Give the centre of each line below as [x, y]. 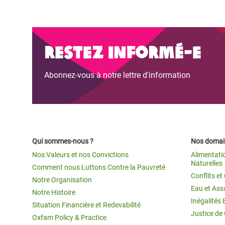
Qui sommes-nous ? [63, 141]
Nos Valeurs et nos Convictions [80, 154]
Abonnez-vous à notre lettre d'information [117, 75]
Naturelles [207, 163]
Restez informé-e [123, 51]
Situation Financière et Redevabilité [86, 205]
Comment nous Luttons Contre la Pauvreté [99, 167]
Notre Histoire [54, 192]
